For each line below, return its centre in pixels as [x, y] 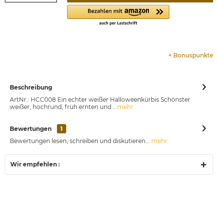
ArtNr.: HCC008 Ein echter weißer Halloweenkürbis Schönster [100, 99]
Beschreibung [31, 87]
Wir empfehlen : [35, 164]
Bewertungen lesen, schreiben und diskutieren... [80, 141]
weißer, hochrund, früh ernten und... [63, 107]
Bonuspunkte [193, 55]
